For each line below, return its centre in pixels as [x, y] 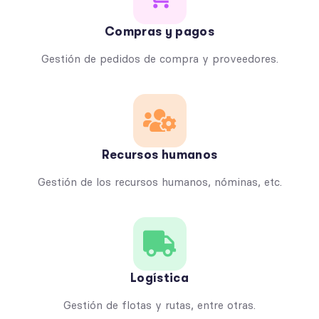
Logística [159, 278]
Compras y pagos [159, 31]
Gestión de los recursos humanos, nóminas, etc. [159, 182]
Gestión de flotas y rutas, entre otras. [159, 305]
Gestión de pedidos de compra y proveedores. [159, 58]
